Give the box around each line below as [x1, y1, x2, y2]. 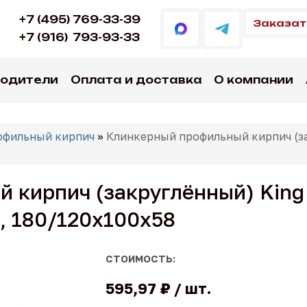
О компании [214, 73, 294, 86]
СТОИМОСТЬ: [106, 253, 175, 265]
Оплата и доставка [70, 73, 202, 86]
